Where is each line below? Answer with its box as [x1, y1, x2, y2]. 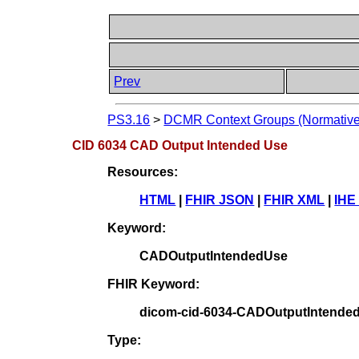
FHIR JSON [185, 192, 255, 207]
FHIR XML [264, 192, 325, 207]
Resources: [107, 164, 179, 179]
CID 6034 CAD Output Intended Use [72, 138, 288, 152]
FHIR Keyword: [107, 276, 200, 291]
